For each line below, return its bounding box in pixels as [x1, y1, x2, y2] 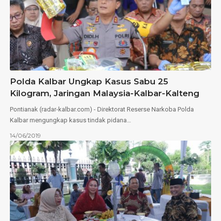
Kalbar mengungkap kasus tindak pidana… [10, 116, 131, 124]
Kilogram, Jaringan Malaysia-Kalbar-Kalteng [10, 88, 199, 98]
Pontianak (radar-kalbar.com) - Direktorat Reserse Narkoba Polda [10, 105, 194, 113]
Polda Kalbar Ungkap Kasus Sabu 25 [10, 76, 168, 86]
